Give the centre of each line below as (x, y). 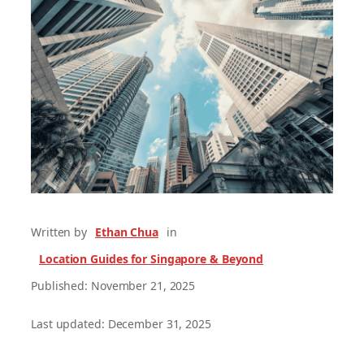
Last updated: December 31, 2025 (121, 323)
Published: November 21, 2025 (113, 285)
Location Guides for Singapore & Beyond (152, 258)
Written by (59, 232)
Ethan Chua (127, 232)
